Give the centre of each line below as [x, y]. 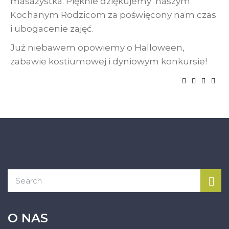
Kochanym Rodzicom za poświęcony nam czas [113, 15]
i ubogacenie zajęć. [52, 29]
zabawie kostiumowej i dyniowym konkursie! [109, 62]
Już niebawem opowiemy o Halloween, [97, 48]
